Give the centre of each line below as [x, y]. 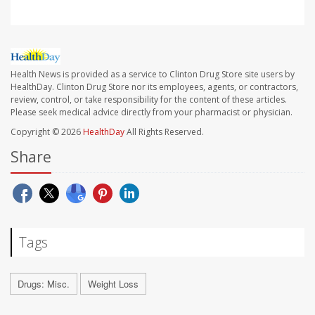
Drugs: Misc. [44, 283]
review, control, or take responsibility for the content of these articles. [149, 99]
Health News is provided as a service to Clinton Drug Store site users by [153, 74]
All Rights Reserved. [164, 131]
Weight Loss [113, 283]
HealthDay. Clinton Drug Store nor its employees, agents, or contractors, [154, 86]
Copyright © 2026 [47, 131]
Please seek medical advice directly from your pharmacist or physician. [152, 112]
